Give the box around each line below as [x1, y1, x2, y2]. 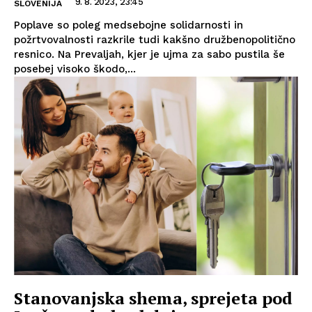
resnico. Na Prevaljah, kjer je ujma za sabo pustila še [14, 47, 285, 61]
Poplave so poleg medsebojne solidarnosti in [14, 18, 243, 31]
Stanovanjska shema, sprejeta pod [14, 287, 292, 310]
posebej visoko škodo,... [14, 62, 136, 75]
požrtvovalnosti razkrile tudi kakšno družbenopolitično [14, 33, 295, 46]
